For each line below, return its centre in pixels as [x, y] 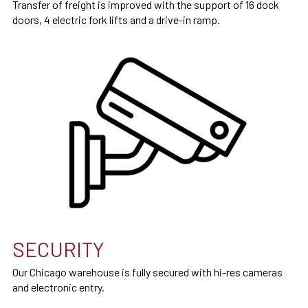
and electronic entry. [58, 287]
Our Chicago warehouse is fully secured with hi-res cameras [147, 272]
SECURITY [58, 249]
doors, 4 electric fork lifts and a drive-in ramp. [116, 20]
